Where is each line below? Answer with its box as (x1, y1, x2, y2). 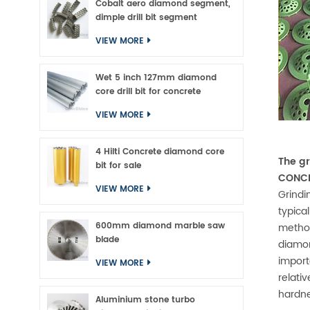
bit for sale (95, 159, 141, 172)
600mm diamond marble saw (95, 219, 225, 232)
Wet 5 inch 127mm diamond (95, 71, 217, 84)
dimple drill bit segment (95, 11, 197, 24)
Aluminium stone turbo (95, 293, 195, 307)
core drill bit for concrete (95, 85, 201, 98)
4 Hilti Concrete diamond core (95, 145, 224, 158)
